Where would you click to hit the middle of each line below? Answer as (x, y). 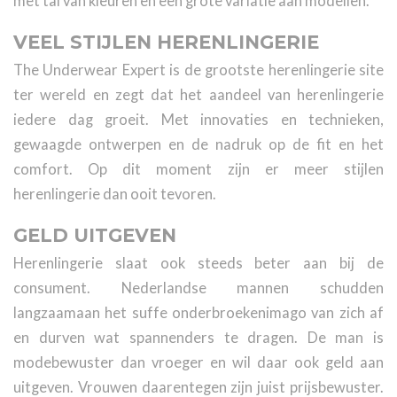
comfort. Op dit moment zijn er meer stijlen (198, 169)
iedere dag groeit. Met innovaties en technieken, (198, 119)
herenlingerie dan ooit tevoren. (115, 194)
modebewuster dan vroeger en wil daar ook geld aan (198, 362)
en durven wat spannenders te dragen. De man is (198, 337)
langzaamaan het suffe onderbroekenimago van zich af (198, 312)
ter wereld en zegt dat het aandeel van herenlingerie (198, 94)
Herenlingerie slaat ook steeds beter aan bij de (198, 263)
